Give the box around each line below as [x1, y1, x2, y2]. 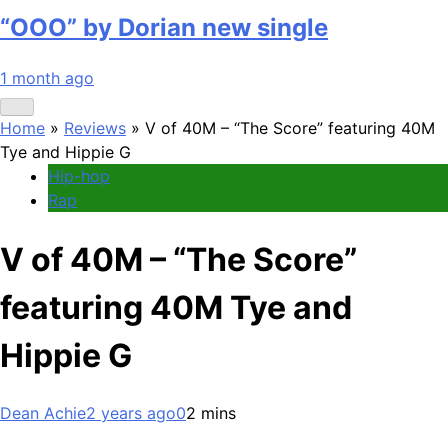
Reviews [64, 117, 126, 138]
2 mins [186, 403, 236, 424]
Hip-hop [48, 165, 110, 186]
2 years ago [86, 403, 176, 424]
